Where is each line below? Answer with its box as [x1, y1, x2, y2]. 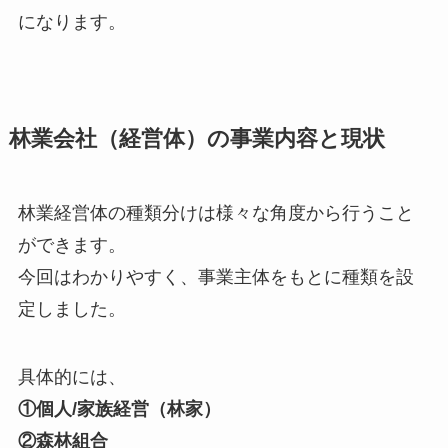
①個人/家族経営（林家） [17, 398, 221, 419]
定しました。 [17, 298, 126, 319]
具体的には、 [17, 366, 126, 387]
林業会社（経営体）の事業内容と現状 [8, 126, 385, 151]
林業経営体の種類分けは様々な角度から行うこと [17, 202, 414, 223]
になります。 [17, 11, 126, 32]
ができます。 [17, 234, 126, 255]
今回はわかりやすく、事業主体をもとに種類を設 [17, 266, 414, 287]
